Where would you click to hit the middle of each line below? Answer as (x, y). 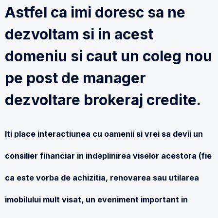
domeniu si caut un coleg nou (109, 56)
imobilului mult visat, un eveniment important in (96, 200)
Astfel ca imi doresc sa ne (95, 12)
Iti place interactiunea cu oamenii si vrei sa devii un (104, 134)
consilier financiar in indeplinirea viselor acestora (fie (108, 156)
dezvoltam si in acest (79, 34)
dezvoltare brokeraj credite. (103, 100)
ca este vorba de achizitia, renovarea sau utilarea (102, 178)
